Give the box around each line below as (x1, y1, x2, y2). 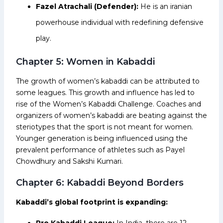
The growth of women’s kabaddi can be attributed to (16, 76, 200, 86)
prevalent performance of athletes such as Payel (16, 145, 185, 154)
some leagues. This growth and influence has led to (16, 88, 195, 97)
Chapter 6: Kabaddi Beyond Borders (16, 177, 184, 188)
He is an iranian (140, 1, 192, 11)
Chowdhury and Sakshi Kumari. (16, 156, 123, 166)
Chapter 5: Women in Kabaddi (16, 56, 155, 67)
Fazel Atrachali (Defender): (36, 1, 140, 11)
